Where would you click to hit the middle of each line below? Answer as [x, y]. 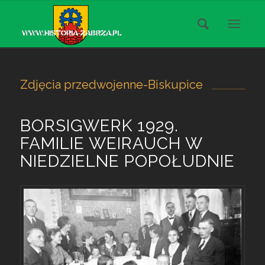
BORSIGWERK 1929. [99, 126]
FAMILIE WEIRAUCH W [111, 144]
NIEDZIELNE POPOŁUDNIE [127, 161]
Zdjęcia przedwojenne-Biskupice [111, 85]
